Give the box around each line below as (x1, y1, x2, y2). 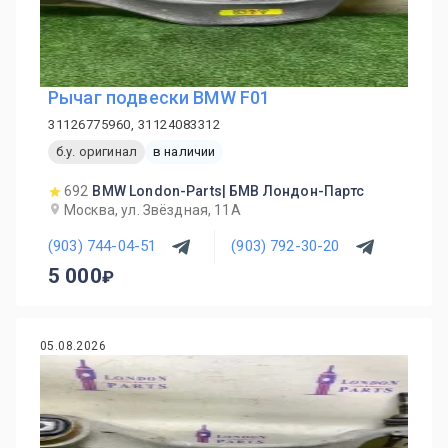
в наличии (152, 144, 216, 160)
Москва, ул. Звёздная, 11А (64, 201, 241, 218)
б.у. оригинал (56, 144, 137, 160)
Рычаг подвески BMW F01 (48, 86, 271, 108)
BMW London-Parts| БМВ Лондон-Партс (92, 182, 365, 199)
